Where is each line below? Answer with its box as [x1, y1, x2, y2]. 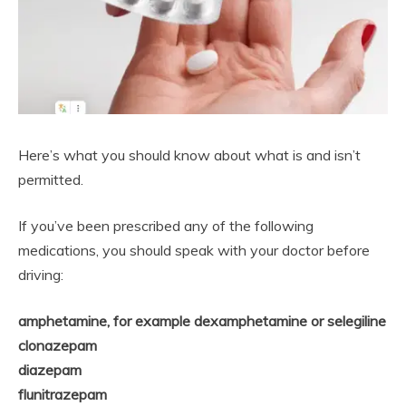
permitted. [18, 169, 83, 188]
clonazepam [18, 335, 97, 354]
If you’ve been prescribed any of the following [18, 216, 314, 235]
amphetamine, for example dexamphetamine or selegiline [18, 311, 386, 330]
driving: [18, 265, 63, 284]
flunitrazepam [18, 384, 107, 403]
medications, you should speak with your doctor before [18, 240, 370, 259]
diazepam [18, 360, 82, 379]
